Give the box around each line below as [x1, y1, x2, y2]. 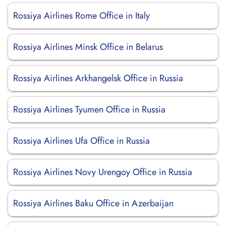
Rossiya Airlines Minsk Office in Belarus [13, 40, 163, 53]
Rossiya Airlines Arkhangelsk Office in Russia [13, 72, 183, 85]
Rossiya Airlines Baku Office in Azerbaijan [13, 197, 174, 210]
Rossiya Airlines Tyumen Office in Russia [13, 103, 165, 116]
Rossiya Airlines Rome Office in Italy [13, 9, 150, 22]
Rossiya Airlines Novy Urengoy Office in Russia [13, 165, 192, 179]
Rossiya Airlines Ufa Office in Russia [13, 134, 150, 147]
